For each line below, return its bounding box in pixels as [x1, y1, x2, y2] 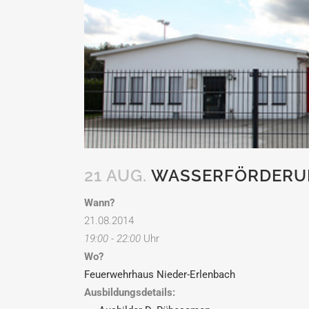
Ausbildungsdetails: [84, 286, 175, 299]
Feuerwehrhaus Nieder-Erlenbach [84, 268, 235, 281]
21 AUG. [84, 165, 147, 186]
